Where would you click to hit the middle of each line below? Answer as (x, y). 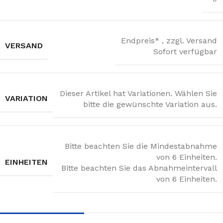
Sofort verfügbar (185, 51)
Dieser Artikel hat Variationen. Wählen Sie (138, 93)
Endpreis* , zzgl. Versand (169, 40)
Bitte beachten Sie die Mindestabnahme (141, 146)
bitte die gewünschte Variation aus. (150, 104)
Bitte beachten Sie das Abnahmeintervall (139, 168)
